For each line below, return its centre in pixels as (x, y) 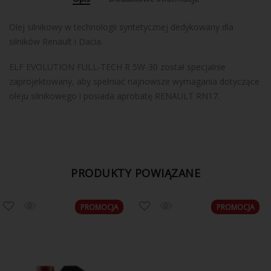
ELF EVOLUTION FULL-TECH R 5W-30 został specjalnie (117, 67)
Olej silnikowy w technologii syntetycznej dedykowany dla (121, 27)
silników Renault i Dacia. (56, 41)
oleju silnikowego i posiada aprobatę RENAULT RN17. (114, 96)
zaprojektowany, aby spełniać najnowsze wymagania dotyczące (134, 81)
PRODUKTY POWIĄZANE (135, 173)
